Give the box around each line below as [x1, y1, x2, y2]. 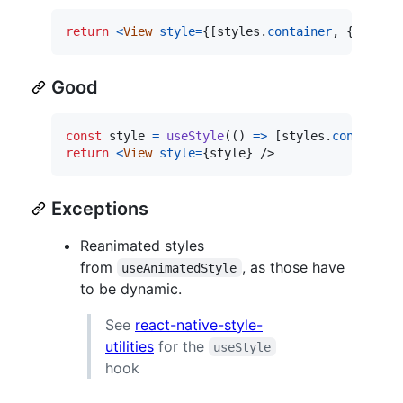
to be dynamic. [80, 279, 182, 298]
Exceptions [51, 197, 148, 219]
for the [154, 336, 209, 355]
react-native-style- [135, 315, 263, 334]
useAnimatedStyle [121, 260, 237, 275]
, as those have [241, 257, 349, 276]
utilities [105, 336, 154, 355]
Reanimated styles [80, 236, 204, 255]
